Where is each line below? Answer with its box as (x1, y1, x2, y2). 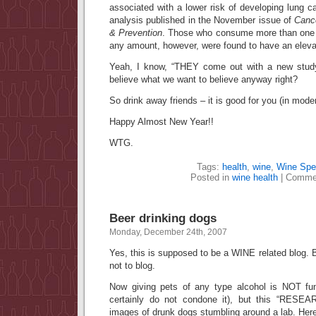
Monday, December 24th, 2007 (109, 227, 227, 237)
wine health (232, 172, 278, 183)
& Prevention (109, 28, 163, 38)
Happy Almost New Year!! (109, 116, 214, 127)
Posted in (190, 172, 232, 183)
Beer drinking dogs (109, 211, 217, 225)
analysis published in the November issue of (109, 15, 295, 25)
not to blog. (109, 260, 155, 271)
